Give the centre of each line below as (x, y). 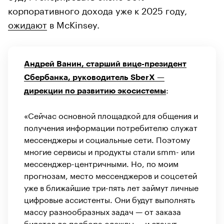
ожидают (27, 23)
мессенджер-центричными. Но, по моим (101, 162)
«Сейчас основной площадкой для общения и (111, 114)
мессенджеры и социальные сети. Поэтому (107, 138)
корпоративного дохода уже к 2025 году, (97, 9)
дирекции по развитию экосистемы (95, 91)
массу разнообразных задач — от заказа (102, 210)
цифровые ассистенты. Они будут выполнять (109, 198)
